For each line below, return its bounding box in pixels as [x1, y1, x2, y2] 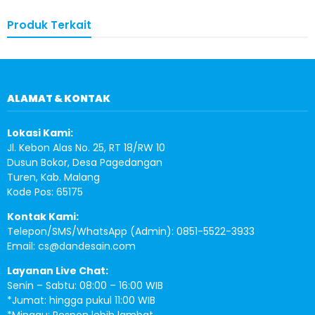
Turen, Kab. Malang [7, 170, 100, 184]
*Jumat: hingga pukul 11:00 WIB [7, 293, 155, 307]
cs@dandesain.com [38, 239, 136, 253]
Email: [7, 239, 38, 253]
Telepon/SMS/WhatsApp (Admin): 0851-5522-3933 [7, 224, 255, 238]
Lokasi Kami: [7, 126, 73, 140]
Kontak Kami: [7, 210, 79, 224]
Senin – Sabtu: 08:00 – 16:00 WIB [7, 278, 163, 292]
